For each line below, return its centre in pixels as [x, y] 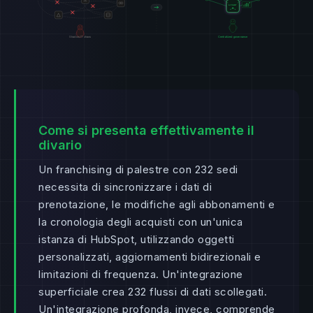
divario [60, 145]
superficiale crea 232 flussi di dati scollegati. [153, 291]
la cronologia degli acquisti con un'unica [141, 221]
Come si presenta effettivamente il [146, 130]
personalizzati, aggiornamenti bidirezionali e [150, 256]
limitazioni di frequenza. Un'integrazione [141, 274]
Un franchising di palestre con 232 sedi [138, 169]
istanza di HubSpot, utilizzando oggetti [137, 239]
